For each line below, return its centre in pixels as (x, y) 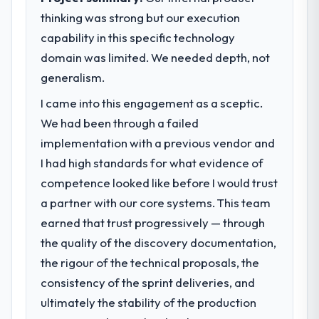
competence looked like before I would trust (159, 182)
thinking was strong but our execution (141, 17)
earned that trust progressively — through (153, 222)
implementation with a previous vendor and (158, 142)
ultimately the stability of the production (149, 302)
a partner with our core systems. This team (156, 202)
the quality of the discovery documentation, (159, 242)
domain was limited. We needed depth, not (156, 57)
